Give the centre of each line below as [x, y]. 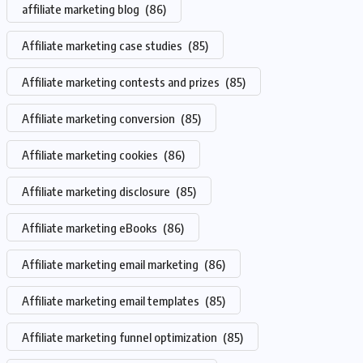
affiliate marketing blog [82, 9]
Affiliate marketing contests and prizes [122, 82]
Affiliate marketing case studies [103, 45]
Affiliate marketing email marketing [111, 264]
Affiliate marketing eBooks [91, 228]
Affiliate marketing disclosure [97, 191]
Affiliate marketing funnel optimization [121, 337]
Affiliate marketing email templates [112, 301]
